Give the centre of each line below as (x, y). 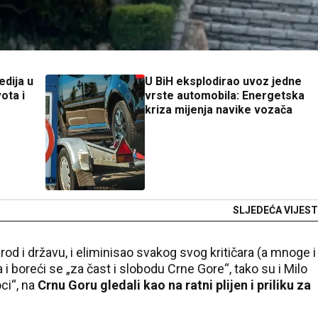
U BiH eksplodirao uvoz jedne (223, 81)
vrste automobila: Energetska (225, 95)
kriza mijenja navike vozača (219, 110)
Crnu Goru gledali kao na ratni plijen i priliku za (174, 285)
